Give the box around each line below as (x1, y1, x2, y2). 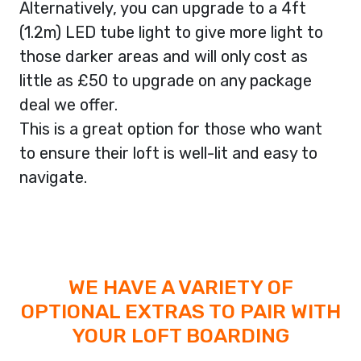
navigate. (19, 167, 87, 187)
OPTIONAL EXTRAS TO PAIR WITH (20, 298, 341, 323)
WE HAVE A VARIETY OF (68, 274, 293, 299)
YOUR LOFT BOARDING (72, 322, 289, 347)
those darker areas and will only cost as (19, 46, 308, 66)
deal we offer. (19, 94, 118, 114)
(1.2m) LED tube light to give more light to (19, 22, 323, 42)
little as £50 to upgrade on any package (19, 70, 312, 90)
